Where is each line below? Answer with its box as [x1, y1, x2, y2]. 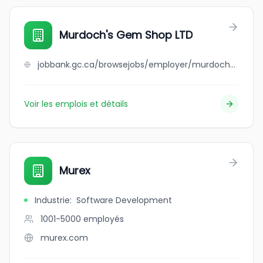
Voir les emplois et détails [24, 98, 128, 110]
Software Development [76, 194, 172, 206]
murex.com [41, 232, 88, 244]
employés [83, 213, 124, 225]
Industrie [35, 194, 70, 206]
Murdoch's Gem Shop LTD [59, 28, 193, 42]
